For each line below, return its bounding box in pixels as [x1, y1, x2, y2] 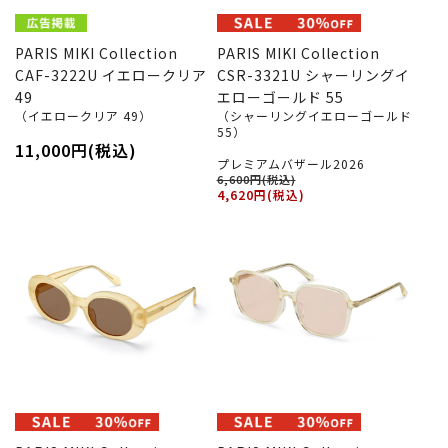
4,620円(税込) [216, 185, 305, 203]
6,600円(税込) [216, 170, 296, 187]
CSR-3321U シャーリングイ [216, 64, 410, 85]
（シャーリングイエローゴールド [216, 106, 412, 124]
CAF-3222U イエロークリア [15, 64, 207, 85]
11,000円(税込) [15, 137, 137, 162]
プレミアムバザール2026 [216, 154, 365, 172]
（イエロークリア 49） [15, 106, 152, 124]
